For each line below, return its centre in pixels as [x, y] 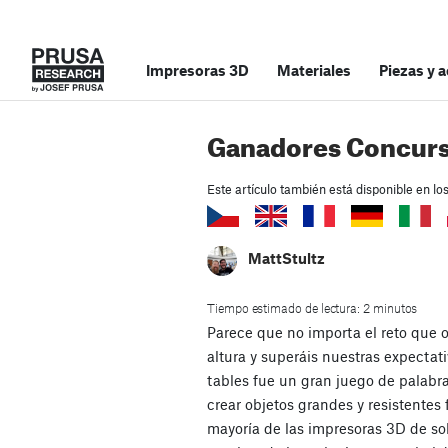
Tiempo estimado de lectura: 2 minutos [312, 308]
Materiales [314, 70]
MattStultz [286, 258]
